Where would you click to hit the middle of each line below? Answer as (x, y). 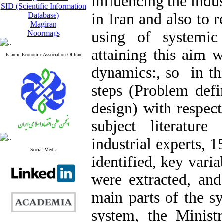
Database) (43, 15)
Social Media (43, 149)
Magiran (43, 24)
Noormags (43, 33)
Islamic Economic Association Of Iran (43, 54)
